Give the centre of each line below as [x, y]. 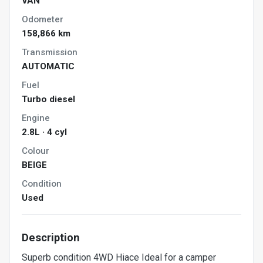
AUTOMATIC [48, 67]
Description [51, 238]
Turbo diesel [48, 100]
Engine [36, 118]
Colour [36, 151]
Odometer [43, 20]
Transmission [50, 53]
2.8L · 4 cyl [44, 132]
